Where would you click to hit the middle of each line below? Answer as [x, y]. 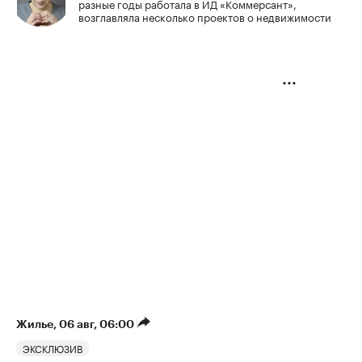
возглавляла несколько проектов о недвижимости [205, 17]
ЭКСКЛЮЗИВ [53, 348]
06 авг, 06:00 [98, 324]
